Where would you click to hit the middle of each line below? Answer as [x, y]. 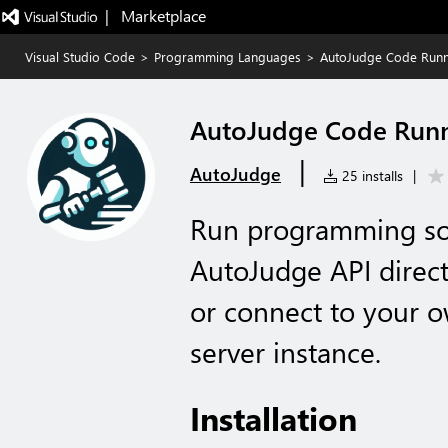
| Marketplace [155, 15]
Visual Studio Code [80, 56]
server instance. [285, 351]
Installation [273, 418]
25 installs [370, 175]
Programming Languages [227, 56]
